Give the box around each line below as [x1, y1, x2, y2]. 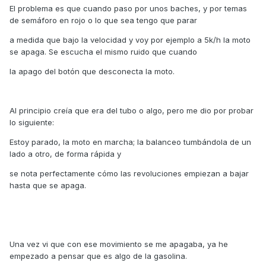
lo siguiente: [9, 118, 54, 128]
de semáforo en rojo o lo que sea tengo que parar [9, 15, 197, 26]
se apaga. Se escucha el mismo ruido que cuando [9, 47, 197, 57]
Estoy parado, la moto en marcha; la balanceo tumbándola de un [9, 137, 251, 147]
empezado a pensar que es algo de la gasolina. [9, 251, 187, 261]
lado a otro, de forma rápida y [9, 149, 121, 159]
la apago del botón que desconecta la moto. [9, 66, 175, 77]
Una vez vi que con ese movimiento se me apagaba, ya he [9, 239, 228, 249]
